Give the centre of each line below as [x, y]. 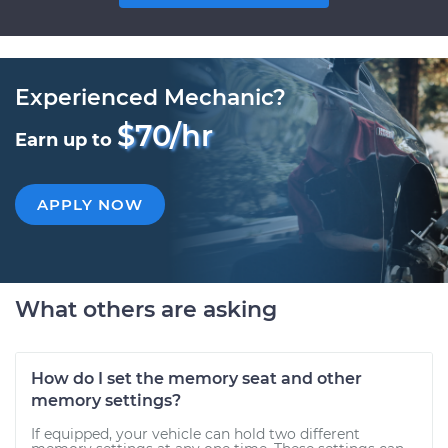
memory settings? [106, 400]
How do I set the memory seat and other [196, 378]
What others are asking [146, 309]
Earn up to [66, 140]
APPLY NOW [90, 204]
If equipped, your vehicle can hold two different [195, 434]
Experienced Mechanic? [150, 97]
